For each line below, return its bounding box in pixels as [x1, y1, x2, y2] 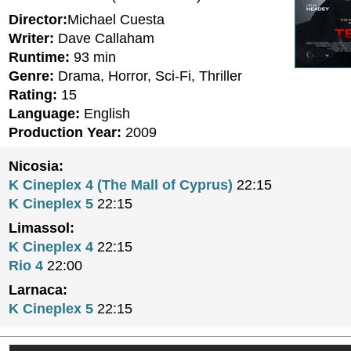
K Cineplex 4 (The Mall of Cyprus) [9, 177, 233, 193]
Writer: [9, 31, 54, 46]
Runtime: [9, 49, 70, 65]
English [80, 106, 130, 121]
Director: [9, 12, 67, 27]
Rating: [9, 87, 57, 103]
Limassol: [9, 220, 74, 236]
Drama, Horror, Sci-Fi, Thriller [54, 68, 242, 84]
